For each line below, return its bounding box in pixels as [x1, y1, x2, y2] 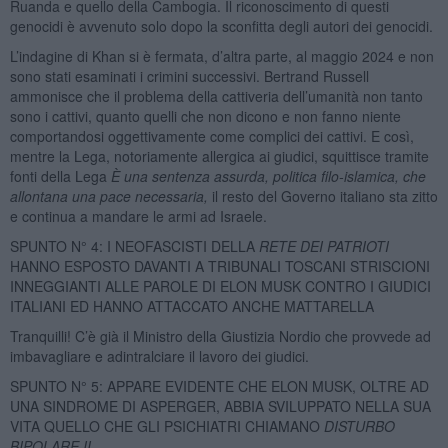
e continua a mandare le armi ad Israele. [9, 205, 267, 226]
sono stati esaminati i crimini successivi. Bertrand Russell [9, 65, 369, 86]
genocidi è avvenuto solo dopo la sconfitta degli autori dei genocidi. [9, 15, 433, 36]
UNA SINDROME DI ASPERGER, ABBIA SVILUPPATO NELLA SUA [9, 395, 431, 416]
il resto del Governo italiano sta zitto [211, 185, 438, 206]
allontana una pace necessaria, [9, 185, 212, 206]
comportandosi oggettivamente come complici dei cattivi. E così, [9, 125, 414, 146]
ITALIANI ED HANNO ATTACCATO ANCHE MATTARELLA [9, 295, 374, 316]
